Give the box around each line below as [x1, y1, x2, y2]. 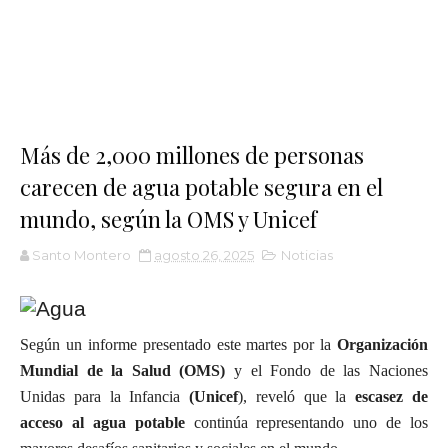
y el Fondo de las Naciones [225, 362, 429, 379]
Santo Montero [32, 247, 131, 263]
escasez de [355, 388, 429, 405]
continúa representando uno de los [193, 414, 428, 431]
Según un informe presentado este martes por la [20, 336, 337, 353]
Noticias [281, 247, 333, 263]
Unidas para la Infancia [20, 388, 190, 405]
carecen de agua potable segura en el [20, 172, 383, 202]
